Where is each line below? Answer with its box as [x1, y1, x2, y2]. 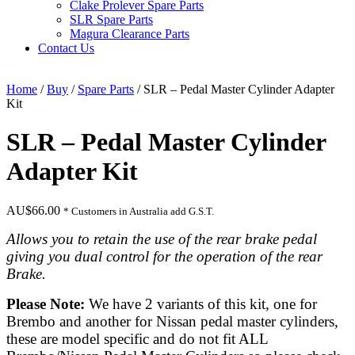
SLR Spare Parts [70, 13, 153, 26]
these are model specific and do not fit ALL [6, 330, 268, 347]
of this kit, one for [204, 295, 317, 312]
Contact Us [38, 41, 94, 55]
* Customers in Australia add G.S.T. [63, 204, 214, 217]
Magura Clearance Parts [70, 27, 189, 40]
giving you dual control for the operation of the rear [6, 247, 323, 265]
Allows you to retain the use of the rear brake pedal [6, 230, 317, 247]
